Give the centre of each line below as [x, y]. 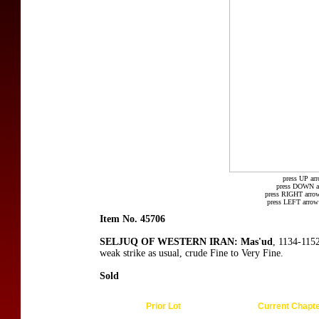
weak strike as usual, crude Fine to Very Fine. [192, 253]
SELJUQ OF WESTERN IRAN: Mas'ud [186, 242]
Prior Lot [163, 306]
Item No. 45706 [132, 219]
